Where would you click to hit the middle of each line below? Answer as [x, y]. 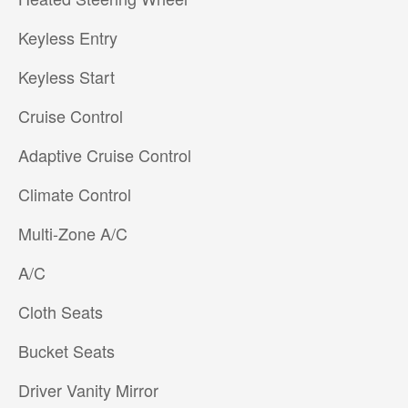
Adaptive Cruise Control [104, 155]
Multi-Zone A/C [72, 234]
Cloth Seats [60, 312]
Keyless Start [66, 77]
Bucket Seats [66, 351]
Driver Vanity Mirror [88, 390]
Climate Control [74, 194]
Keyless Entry [67, 38]
